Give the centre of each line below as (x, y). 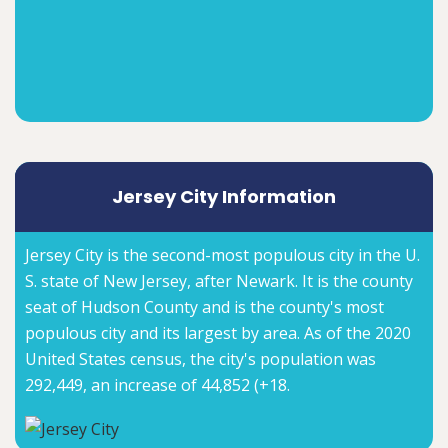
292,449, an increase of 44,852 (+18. (157, 385)
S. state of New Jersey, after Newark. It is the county (219, 281)
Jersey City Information (224, 197)
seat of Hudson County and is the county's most (204, 307)
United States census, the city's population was (200, 359)
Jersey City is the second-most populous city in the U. (222, 255)
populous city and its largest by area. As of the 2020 (218, 333)
